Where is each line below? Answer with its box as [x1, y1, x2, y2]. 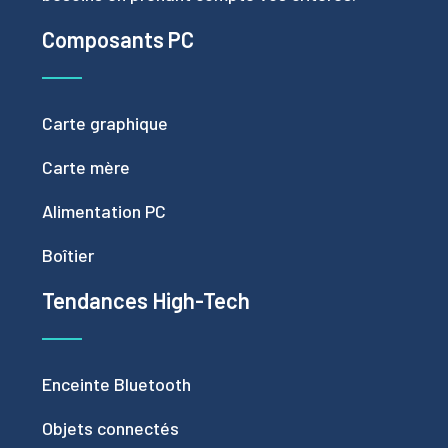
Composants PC [42, 26, 194, 52]
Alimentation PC [42, 200, 166, 222]
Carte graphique [42, 112, 168, 134]
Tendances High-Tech [42, 287, 250, 313]
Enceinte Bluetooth [42, 373, 191, 395]
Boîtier [42, 244, 94, 266]
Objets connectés [42, 417, 179, 439]
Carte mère [42, 156, 130, 178]
